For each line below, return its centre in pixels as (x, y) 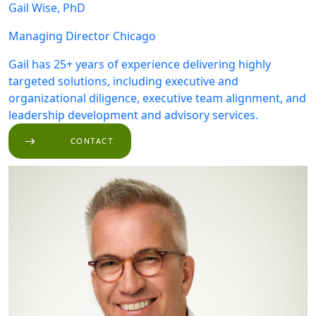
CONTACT (92, 141)
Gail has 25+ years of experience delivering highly (140, 64)
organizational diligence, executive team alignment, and (157, 98)
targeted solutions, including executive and (123, 81)
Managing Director (59, 36)
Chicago (134, 36)
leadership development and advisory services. (133, 115)
